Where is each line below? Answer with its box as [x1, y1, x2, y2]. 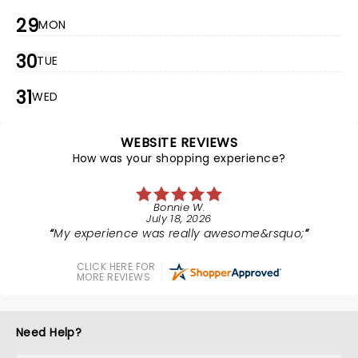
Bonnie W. [153, 200, 205, 215]
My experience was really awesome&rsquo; [54, 225, 304, 241]
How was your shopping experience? [72, 150, 286, 166]
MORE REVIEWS [77, 270, 151, 284]
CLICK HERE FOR [77, 260, 155, 273]
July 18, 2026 [146, 211, 212, 226]
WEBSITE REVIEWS [120, 133, 238, 152]
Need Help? [16, 324, 82, 340]
